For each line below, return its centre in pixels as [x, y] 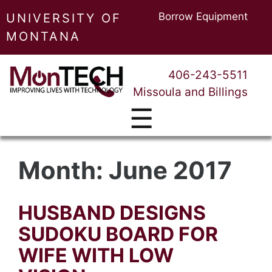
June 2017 [170, 170]
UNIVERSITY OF [64, 18]
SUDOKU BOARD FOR [118, 234]
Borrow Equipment [203, 16]
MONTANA [43, 36]
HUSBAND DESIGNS [112, 213]
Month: [63, 170]
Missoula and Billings [190, 92]
